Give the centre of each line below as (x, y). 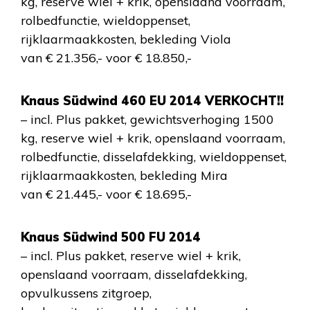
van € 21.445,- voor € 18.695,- (106, 194)
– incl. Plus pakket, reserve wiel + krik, (131, 256)
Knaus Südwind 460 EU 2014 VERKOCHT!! (152, 101)
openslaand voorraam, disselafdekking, (134, 274)
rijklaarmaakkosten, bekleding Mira (124, 175)
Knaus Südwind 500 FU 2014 (111, 237)
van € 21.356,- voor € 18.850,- (106, 58)
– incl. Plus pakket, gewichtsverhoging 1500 (147, 119)
